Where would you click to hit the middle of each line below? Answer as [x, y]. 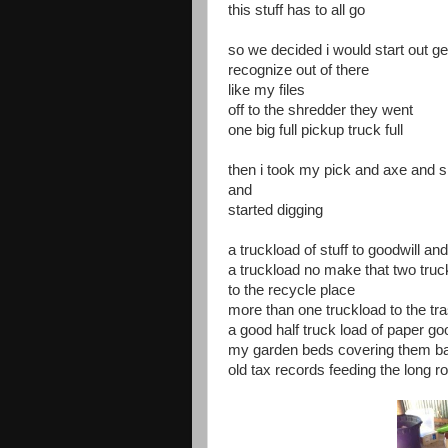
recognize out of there [298, 70]
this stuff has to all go [296, 10]
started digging [275, 210]
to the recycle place [291, 290]
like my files [266, 90]
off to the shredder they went [320, 110]
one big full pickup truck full [315, 130]
